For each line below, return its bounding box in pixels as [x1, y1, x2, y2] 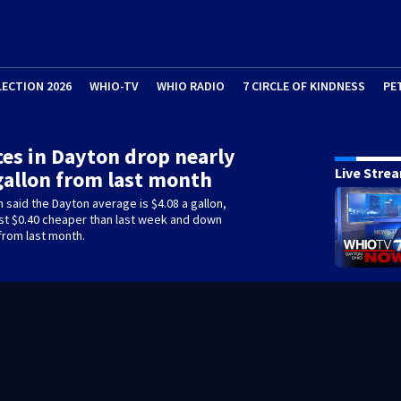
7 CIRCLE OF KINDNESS [243, 77, 365, 94]
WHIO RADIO [157, 77, 225, 94]
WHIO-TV [90, 77, 139, 94]
